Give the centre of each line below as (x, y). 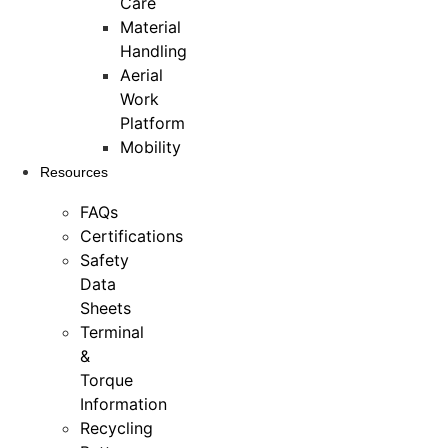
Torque (106, 380)
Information (123, 404)
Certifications (131, 236)
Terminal (112, 332)
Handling (153, 51)
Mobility (150, 147)
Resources (74, 172)
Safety (104, 260)
